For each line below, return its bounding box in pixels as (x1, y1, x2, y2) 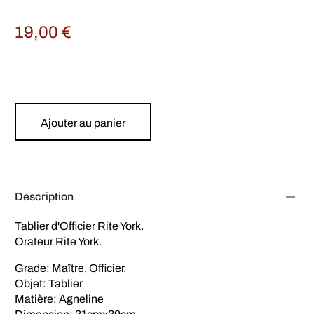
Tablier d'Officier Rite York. (15, 219, 144, 232)
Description (15, 190, 74, 203)
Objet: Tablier (15, 277, 83, 289)
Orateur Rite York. (15, 235, 102, 247)
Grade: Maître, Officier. (15, 261, 127, 274)
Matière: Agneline (15, 292, 104, 305)
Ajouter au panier (41, 116, 125, 129)
